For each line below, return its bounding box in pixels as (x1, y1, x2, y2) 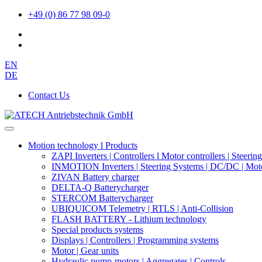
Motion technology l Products (28, 140, 137, 150)
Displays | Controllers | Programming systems (51, 235, 219, 245)
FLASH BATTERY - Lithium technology (51, 214, 206, 224)
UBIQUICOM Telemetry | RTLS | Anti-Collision (51, 204, 233, 213)
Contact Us (28, 90, 70, 100)
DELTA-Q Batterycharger (51, 182, 149, 192)
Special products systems (51, 225, 143, 235)
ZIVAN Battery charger (51, 172, 139, 182)
